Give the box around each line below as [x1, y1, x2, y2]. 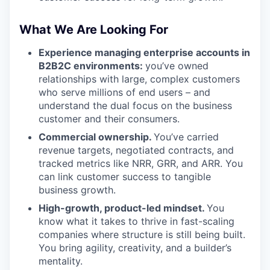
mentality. [39, 255, 83, 267]
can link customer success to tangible [39, 171, 211, 183]
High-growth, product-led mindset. [39, 202, 207, 214]
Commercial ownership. [39, 131, 154, 143]
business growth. [39, 184, 116, 196]
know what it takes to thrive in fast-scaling [39, 215, 234, 227]
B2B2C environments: [39, 60, 145, 72]
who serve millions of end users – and [39, 86, 210, 98]
